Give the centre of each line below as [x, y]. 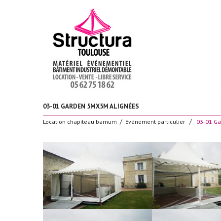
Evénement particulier [155, 122]
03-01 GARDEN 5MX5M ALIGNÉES [91, 106]
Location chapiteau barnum [80, 122]
